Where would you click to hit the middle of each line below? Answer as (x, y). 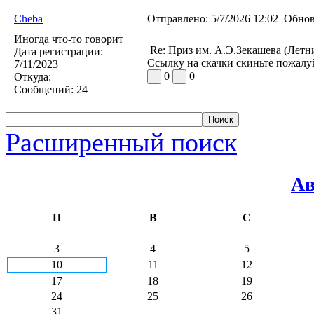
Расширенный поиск (121, 142)
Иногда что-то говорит (69, 39)
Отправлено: (178, 18)
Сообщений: (44, 89)
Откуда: (33, 76)
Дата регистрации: (59, 51)
